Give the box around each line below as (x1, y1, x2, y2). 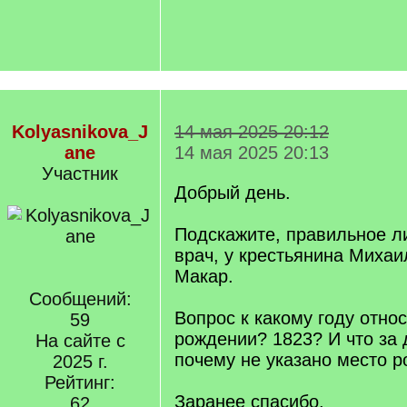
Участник (42, 164, 118, 184)
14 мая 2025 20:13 (174, 143, 329, 163)
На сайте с (35, 331, 125, 351)
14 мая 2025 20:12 (174, 122, 329, 142)
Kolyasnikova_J (12, 122, 148, 142)
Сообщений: (28, 289, 132, 309)
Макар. (174, 266, 233, 286)
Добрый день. (174, 183, 291, 203)
